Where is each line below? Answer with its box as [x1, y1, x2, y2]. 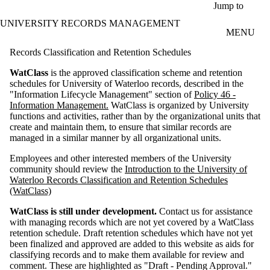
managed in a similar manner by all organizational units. [10, 132, 221, 143]
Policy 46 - [194, 89, 236, 99]
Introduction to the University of [125, 163, 247, 174]
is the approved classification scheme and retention [51, 67, 242, 78]
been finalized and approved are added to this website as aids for [10, 238, 254, 249]
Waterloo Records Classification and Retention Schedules [10, 174, 228, 185]
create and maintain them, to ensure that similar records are [10, 121, 231, 132]
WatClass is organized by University [108, 99, 249, 110]
